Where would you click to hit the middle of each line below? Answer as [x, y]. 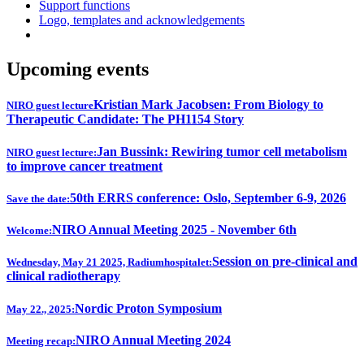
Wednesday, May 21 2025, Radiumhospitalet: [109, 262]
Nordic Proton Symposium [148, 308]
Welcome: [29, 231]
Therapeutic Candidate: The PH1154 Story [125, 119]
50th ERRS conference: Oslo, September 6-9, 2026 [208, 197]
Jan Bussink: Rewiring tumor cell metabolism [222, 151]
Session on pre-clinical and [285, 262]
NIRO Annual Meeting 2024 [153, 340]
